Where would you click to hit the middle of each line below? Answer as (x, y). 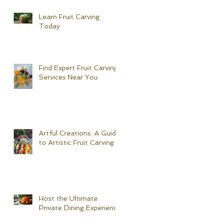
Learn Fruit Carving (69, 17)
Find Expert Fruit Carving (78, 68)
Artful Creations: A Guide (79, 133)
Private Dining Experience (80, 208)
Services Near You (68, 77)
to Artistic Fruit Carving (76, 143)
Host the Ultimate (68, 199)
